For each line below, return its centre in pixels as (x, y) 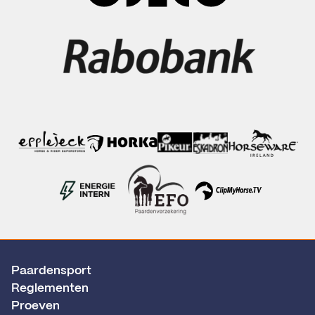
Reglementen (50, 289)
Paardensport (51, 271)
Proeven (36, 306)
